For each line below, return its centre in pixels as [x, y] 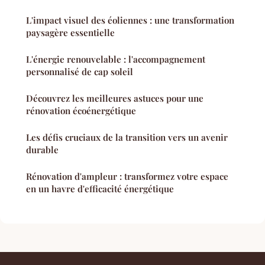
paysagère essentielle [70, 33]
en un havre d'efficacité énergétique [100, 189]
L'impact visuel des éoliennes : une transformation [130, 20]
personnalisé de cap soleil [80, 72]
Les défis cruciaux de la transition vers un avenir [127, 138]
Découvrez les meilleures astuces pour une [115, 98]
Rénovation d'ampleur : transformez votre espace [127, 177]
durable [42, 150]
